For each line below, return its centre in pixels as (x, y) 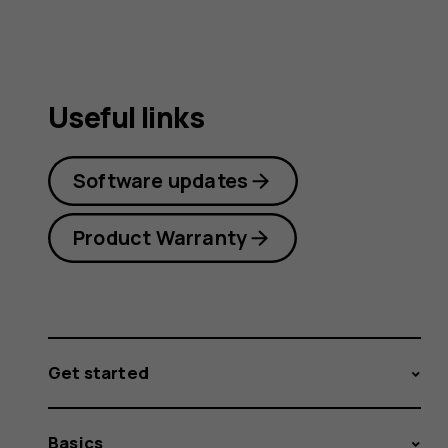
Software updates (161, 181)
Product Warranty (160, 238)
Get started (98, 373)
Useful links (126, 118)
